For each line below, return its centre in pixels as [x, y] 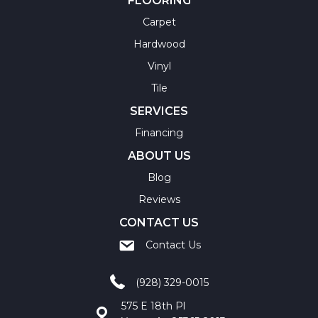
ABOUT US [159, 155]
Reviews [159, 199]
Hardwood [159, 44]
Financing [159, 132]
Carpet [159, 22]
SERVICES [159, 111]
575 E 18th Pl [153, 306]
